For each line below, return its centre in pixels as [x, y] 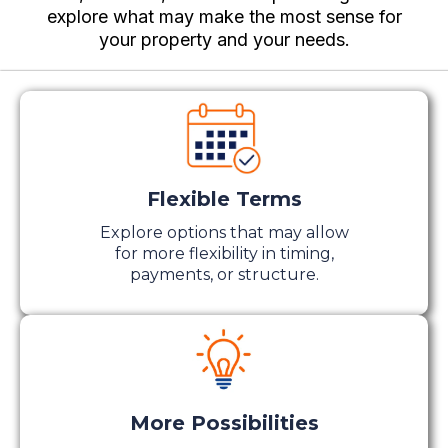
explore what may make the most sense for [224, 16]
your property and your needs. [224, 39]
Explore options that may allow [224, 232]
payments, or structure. [224, 274]
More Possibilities [224, 422]
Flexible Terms [224, 198]
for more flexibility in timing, [224, 253]
